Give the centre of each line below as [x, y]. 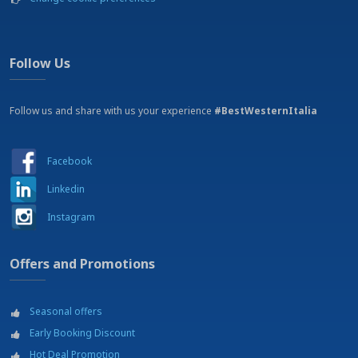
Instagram [71, 217]
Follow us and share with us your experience [112, 111]
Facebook [70, 161]
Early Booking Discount [82, 333]
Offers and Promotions [82, 264]
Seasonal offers [66, 311]
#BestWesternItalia [266, 111]
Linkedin [66, 189]
